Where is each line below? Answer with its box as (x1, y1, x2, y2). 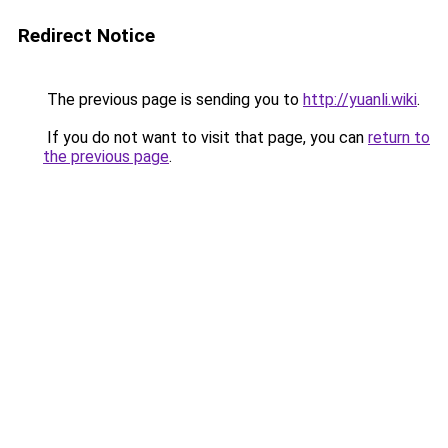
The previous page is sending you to (43, 90, 303, 109)
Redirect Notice (18, 24, 155, 47)
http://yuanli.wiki (303, 90, 417, 109)
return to (368, 128, 430, 147)
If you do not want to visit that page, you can (43, 128, 368, 147)
